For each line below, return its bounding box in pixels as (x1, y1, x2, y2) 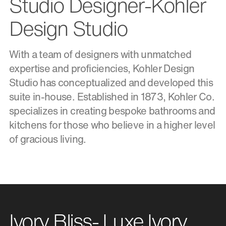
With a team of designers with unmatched (9, 46, 192, 62)
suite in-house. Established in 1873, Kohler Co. (9, 89, 215, 104)
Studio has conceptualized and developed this (9, 75, 213, 90)
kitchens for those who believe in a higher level (9, 117, 215, 132)
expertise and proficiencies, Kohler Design (9, 61, 195, 76)
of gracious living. (9, 131, 86, 146)
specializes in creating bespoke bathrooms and (9, 103, 215, 118)
